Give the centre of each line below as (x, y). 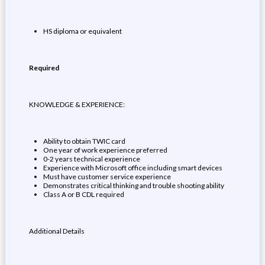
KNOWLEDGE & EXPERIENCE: (77, 104)
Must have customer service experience (107, 177)
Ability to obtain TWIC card (84, 141)
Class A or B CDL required (83, 194)
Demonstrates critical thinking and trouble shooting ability (133, 185)
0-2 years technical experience (91, 159)
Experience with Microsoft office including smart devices (132, 168)
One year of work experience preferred (105, 150)
